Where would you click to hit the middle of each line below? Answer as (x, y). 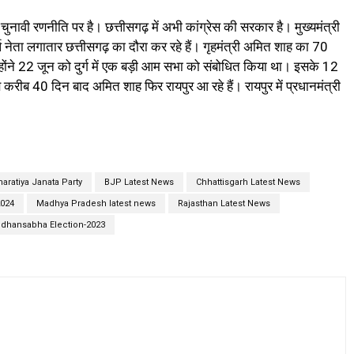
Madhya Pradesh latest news (96, 204)
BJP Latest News (139, 183)
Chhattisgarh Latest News (248, 183)
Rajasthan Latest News (224, 204)
